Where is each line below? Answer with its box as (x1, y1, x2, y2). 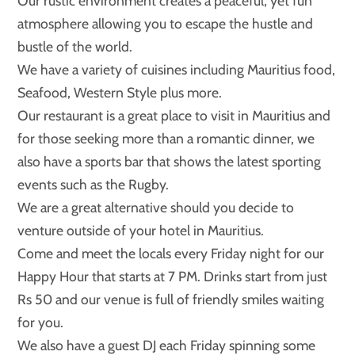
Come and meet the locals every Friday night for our (17, 245, 325, 262)
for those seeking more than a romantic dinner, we (17, 130, 315, 147)
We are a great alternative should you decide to (17, 199, 295, 216)
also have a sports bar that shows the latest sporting (17, 153, 322, 170)
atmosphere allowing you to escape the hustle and (17, 15, 314, 32)
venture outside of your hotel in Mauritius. (17, 222, 265, 239)
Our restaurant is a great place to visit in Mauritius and (17, 107, 331, 124)
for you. (17, 314, 64, 331)
